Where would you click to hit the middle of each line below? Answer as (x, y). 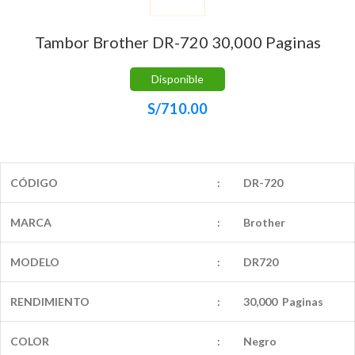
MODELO (35, 261)
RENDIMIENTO (50, 301)
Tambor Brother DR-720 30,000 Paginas (177, 42)
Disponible (177, 78)
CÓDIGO (34, 182)
